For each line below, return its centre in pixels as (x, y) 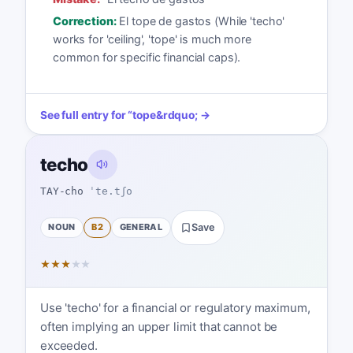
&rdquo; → (183, 115)
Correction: (84, 21)
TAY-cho (62, 191)
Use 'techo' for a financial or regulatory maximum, (175, 308)
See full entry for (83, 115)
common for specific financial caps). (147, 58)
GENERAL (141, 227)
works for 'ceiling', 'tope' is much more (152, 39)
